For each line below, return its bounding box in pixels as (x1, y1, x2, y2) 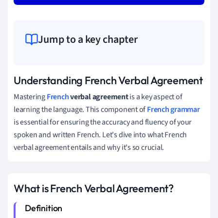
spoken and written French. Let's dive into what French (14, 129, 187, 140)
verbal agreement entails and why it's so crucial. (14, 142, 164, 153)
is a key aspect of (128, 91, 182, 102)
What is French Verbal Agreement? (14, 181, 174, 195)
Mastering (14, 91, 47, 102)
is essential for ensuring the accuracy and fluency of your (14, 116, 192, 127)
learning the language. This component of (14, 104, 147, 115)
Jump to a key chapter (38, 31, 138, 47)
